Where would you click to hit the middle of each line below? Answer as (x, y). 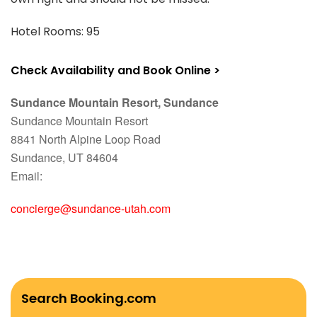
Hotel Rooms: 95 (55, 31)
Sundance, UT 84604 (64, 157)
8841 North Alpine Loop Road (86, 139)
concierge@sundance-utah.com (91, 208)
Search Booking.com (89, 298)
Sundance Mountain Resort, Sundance (115, 102)
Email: (27, 176)
